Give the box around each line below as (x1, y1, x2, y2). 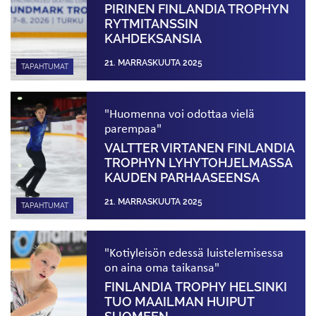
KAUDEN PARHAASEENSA (104, 170, 260, 185)
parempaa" (104, 119, 162, 136)
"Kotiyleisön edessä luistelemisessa (104, 243, 284, 260)
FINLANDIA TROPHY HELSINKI (104, 279, 288, 294)
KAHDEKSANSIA (104, 31, 202, 46)
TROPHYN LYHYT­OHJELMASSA (104, 155, 293, 170)
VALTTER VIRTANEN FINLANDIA (104, 140, 295, 155)
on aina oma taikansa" (104, 258, 220, 275)
